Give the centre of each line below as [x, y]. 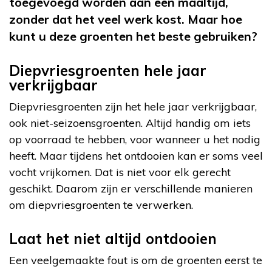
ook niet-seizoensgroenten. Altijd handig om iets [130, 123]
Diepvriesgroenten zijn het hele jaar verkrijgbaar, [133, 106]
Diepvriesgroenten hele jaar [108, 70]
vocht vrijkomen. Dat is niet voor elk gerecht [120, 172]
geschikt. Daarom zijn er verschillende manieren [131, 188]
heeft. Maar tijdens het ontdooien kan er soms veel [136, 155]
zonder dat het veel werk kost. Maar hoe [126, 19]
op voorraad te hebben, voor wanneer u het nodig [135, 139]
